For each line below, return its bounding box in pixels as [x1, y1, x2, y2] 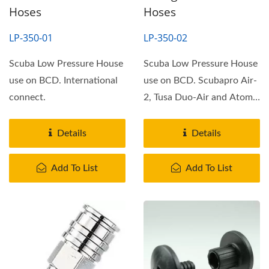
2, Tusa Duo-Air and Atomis [144, 92, 259, 102]
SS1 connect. [144, 109, 199, 119]
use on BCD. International [9, 75, 118, 85]
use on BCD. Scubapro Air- [144, 75, 257, 85]
